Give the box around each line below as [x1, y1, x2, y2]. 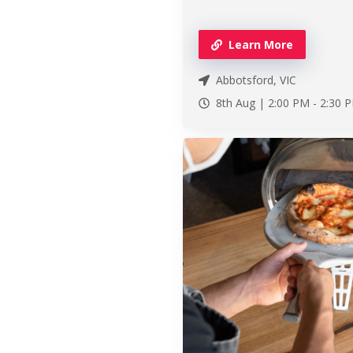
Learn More [229, 37, 293, 53]
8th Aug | [216, 95, 268, 111]
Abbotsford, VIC [216, 72, 296, 88]
